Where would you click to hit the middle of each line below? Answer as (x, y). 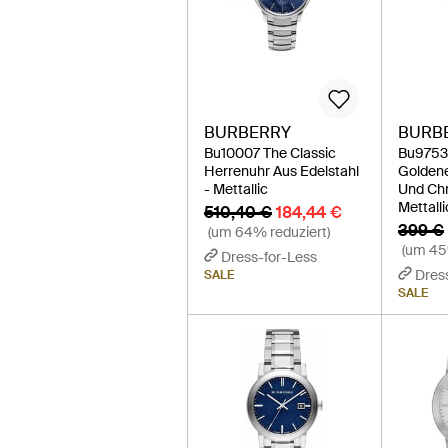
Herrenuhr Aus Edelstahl (281, 170)
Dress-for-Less (269, 256)
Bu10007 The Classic (270, 152)
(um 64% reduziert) (269, 231)
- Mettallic (236, 188)
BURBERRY (247, 132)
